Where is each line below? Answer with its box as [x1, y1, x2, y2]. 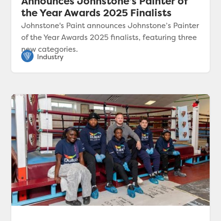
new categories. [21, 43, 78, 54]
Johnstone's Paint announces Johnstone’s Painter [21, 20, 199, 31]
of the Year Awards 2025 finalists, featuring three [21, 32, 197, 42]
